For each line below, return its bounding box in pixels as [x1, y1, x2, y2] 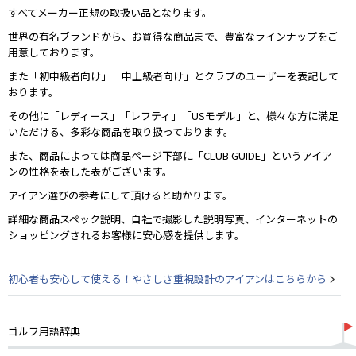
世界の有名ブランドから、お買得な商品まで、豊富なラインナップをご [8, 28, 338, 44]
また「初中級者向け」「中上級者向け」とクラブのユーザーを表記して [8, 68, 339, 83]
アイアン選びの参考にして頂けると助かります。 [8, 187, 233, 203]
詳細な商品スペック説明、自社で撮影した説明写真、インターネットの [8, 211, 338, 226]
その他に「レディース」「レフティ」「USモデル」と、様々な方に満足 [8, 107, 339, 123]
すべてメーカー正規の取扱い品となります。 [8, 4, 212, 20]
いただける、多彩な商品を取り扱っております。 [8, 123, 234, 139]
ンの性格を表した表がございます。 [8, 163, 172, 179]
